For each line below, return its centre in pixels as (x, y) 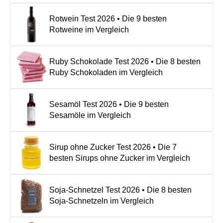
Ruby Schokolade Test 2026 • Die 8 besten (125, 61)
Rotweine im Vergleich (89, 29)
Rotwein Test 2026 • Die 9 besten (108, 18)
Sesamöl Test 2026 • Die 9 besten (109, 104)
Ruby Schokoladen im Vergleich (106, 72)
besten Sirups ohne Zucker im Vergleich (120, 158)
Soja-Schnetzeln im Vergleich (102, 201)
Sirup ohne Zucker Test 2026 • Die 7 (113, 147)
